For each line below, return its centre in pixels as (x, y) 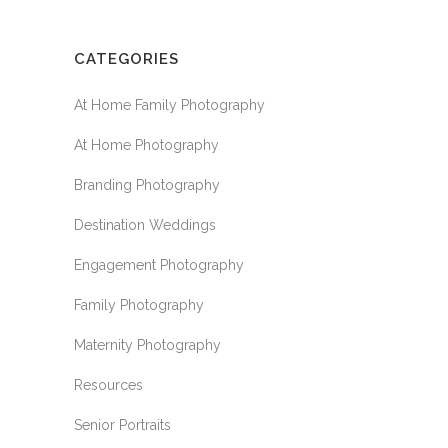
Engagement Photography (159, 265)
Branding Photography (147, 185)
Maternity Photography (147, 345)
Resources (108, 385)
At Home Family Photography (169, 105)
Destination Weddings (145, 225)
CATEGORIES (126, 59)
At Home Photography (146, 145)
